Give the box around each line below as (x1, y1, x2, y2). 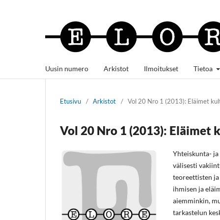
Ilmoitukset (144, 64, 178, 73)
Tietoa (193, 64, 214, 73)
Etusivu (60, 97, 81, 105)
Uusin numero (45, 64, 88, 73)
